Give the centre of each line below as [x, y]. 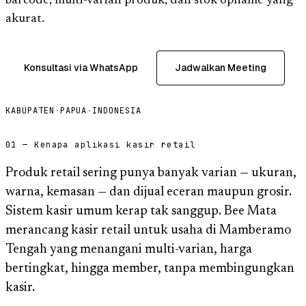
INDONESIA [117, 110]
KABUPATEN [30, 110]
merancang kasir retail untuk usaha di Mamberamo [148, 230]
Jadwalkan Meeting [221, 67]
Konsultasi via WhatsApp [81, 67]
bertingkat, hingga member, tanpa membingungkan [150, 268]
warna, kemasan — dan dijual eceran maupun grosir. [149, 192]
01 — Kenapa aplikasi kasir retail [101, 144]
